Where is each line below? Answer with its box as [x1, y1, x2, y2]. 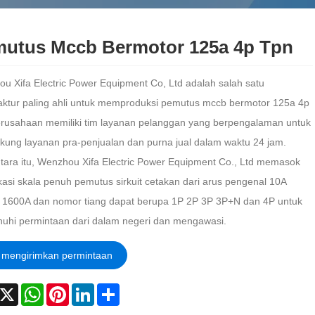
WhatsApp [43, 283, 89, 295]
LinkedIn [94, 283, 132, 295]
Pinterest [68, 283, 108, 295]
